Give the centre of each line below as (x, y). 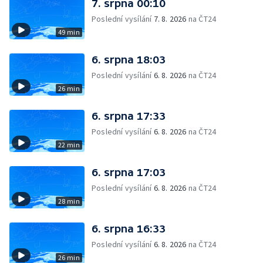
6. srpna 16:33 (129, 229)
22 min (69, 145)
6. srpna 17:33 (129, 116)
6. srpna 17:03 (129, 172)
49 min (69, 32)
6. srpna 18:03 (129, 60)
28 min (69, 201)
